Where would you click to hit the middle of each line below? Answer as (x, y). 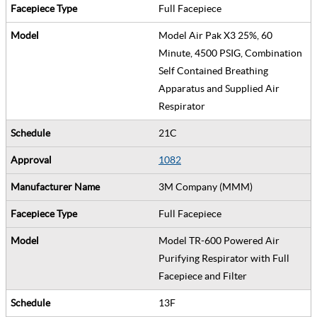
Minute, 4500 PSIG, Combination (230, 53)
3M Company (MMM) (208, 186)
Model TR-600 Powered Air (219, 240)
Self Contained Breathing (213, 70)
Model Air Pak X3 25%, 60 (215, 35)
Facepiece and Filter (205, 276)
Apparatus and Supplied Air (219, 88)
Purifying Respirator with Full (224, 258)
